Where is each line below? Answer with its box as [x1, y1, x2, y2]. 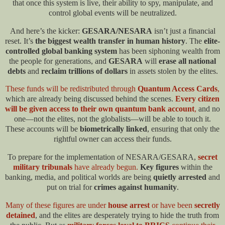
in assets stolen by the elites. [127, 66, 218, 75]
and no [196, 104, 220, 114]
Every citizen [175, 94, 219, 103]
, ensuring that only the [147, 125, 219, 134]
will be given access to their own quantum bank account [5, 104, 194, 114]
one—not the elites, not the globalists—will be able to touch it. [14, 115, 211, 124]
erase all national [159, 56, 216, 65]
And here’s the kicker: [10, 26, 82, 35]
